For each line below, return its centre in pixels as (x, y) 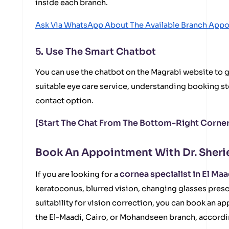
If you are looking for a (77, 174)
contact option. (64, 101)
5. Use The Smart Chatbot (96, 52)
